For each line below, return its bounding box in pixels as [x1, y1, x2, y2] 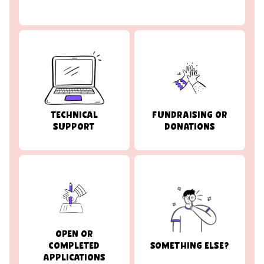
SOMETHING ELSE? [150, 238, 229, 251]
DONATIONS [164, 119, 215, 132]
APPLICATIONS [42, 250, 105, 263]
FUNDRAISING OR [151, 107, 227, 120]
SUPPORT [53, 119, 95, 132]
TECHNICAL [50, 107, 98, 120]
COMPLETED [48, 238, 100, 251]
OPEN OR [55, 226, 93, 239]
